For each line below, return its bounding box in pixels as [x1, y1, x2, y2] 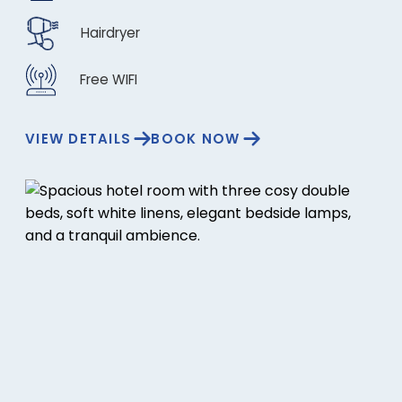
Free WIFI [80, 70, 137, 89]
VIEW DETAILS [25, 129, 131, 148]
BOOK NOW [151, 129, 240, 148]
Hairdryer [81, 22, 140, 42]
